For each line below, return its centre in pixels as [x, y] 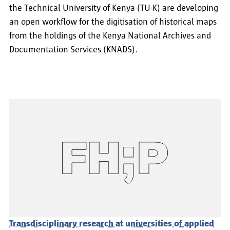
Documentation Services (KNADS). [73, 50]
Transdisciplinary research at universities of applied [112, 224]
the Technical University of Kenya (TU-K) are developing [114, 8]
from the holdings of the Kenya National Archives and [110, 36]
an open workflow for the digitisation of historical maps [113, 22]
